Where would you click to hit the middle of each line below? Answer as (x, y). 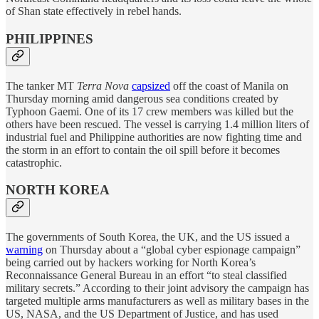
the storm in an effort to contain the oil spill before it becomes (143, 150)
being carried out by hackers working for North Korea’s (131, 262)
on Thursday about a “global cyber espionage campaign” (172, 249)
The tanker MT (41, 85)
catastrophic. (34, 162)
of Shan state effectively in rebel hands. (94, 11)
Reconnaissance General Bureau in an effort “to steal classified (146, 275)
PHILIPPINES (49, 38)
